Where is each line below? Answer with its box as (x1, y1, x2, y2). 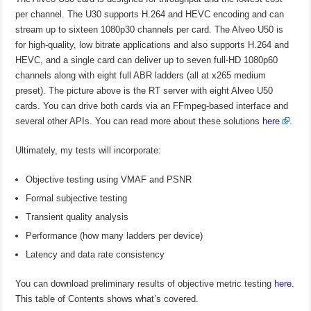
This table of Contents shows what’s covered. (15, 293, 199, 304)
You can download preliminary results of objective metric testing (15, 278, 275, 289)
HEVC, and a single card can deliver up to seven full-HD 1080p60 (15, 54, 278, 65)
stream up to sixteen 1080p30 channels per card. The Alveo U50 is (15, 24, 284, 35)
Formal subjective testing (26, 192, 128, 203)
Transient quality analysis (26, 211, 129, 222)
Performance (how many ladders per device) (26, 230, 203, 241)
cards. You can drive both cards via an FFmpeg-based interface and (15, 100, 289, 111)
